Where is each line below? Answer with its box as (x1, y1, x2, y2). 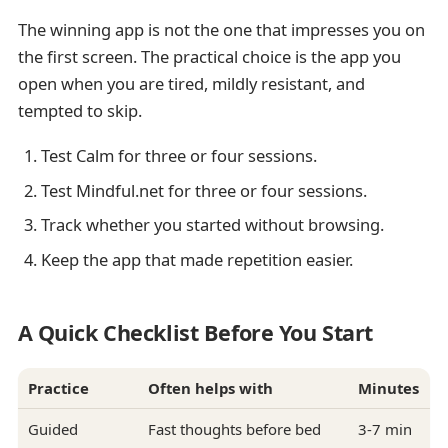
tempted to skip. (17, 99, 142, 123)
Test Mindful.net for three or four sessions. (40, 178, 367, 202)
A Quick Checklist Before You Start (17, 318, 373, 348)
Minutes (357, 377, 419, 398)
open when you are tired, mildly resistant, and (17, 72, 365, 96)
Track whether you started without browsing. (40, 213, 384, 237)
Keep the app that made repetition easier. (40, 247, 353, 271)
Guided (27, 418, 78, 439)
